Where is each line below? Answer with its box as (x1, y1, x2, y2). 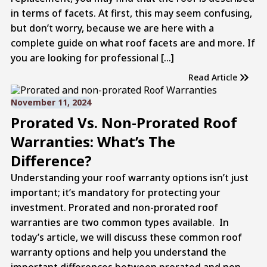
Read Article (188, 71, 238, 83)
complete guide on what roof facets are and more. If (10, 36, 255, 49)
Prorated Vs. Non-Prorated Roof (10, 112, 237, 132)
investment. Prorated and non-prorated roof (10, 200, 218, 214)
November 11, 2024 (10, 96, 91, 108)
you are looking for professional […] (10, 51, 174, 64)
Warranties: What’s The (10, 131, 175, 151)
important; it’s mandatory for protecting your (10, 185, 221, 199)
